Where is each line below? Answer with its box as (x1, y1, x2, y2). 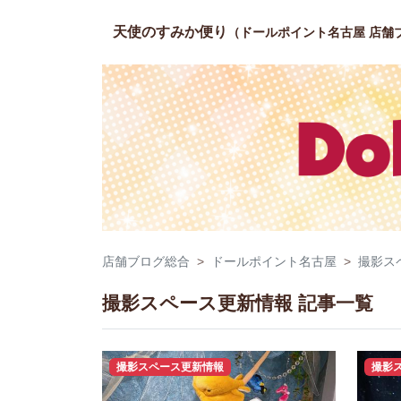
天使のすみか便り (113, 24, 227, 39)
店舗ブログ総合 (102, 254, 190, 269)
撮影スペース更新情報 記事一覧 (102, 293, 373, 313)
